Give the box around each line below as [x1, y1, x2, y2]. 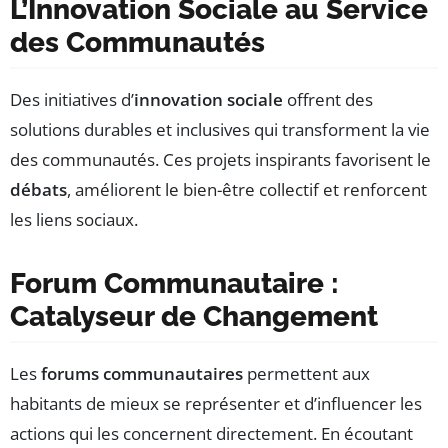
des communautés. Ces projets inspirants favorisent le [10, 147, 431, 171]
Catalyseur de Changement [10, 299, 378, 333]
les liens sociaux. [10, 207, 138, 231]
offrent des [283, 87, 373, 111]
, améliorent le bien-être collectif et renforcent [67, 177, 427, 201]
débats [10, 177, 67, 201]
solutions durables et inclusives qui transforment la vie [10, 117, 430, 141]
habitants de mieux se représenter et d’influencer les [10, 391, 422, 415]
